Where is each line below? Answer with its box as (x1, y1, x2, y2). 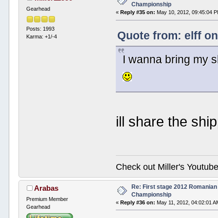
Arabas (34, 183, 58, 192)
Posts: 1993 (26, 25, 55, 32)
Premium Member (26, 196, 69, 202)
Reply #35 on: (120, 9, 156, 16)
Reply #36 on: (120, 199, 156, 205)
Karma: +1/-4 (26, 33, 57, 39)
